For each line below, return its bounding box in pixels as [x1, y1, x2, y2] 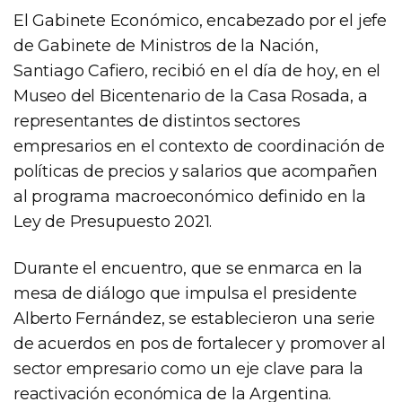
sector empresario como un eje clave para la [13, 358, 363, 379]
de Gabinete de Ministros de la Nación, [13, 35, 319, 56]
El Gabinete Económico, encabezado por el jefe [13, 10, 387, 31]
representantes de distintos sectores [13, 110, 301, 131]
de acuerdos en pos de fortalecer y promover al [13, 333, 386, 354]
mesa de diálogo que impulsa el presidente [13, 283, 357, 303]
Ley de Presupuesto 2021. [13, 211, 213, 232]
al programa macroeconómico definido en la [13, 186, 366, 206]
